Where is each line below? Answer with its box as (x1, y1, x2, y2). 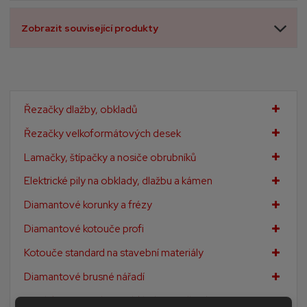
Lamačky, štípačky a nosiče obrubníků (24, 150, 197, 164)
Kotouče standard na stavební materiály (24, 246, 204, 260)
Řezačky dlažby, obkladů (24, 102, 138, 116)
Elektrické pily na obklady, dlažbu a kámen (24, 174, 213, 188)
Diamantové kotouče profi (24, 222, 145, 236)
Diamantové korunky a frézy (24, 198, 153, 212)
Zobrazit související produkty (21, 21, 159, 34)
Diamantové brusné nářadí (24, 270, 145, 284)
